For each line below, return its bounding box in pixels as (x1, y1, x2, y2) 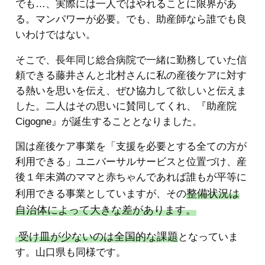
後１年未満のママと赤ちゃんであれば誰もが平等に (15, 172, 247, 183)
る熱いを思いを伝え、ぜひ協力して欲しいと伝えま (15, 85, 247, 96)
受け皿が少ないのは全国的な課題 (15, 231, 178, 243)
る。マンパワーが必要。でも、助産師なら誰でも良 (15, 13, 247, 25)
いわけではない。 (15, 28, 96, 40)
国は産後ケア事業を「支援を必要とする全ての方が (15, 141, 247, 153)
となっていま (178, 231, 238, 243)
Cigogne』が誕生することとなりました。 (15, 115, 202, 127)
